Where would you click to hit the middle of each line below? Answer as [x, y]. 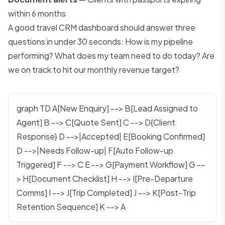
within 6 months [37, 13]
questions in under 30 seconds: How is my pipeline [100, 41]
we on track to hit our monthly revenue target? [94, 69]
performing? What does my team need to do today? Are [111, 55]
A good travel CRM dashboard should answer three [102, 27]
